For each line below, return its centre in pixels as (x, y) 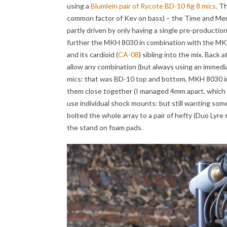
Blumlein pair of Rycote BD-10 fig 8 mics (153, 6)
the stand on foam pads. (105, 127)
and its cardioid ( (92, 54)
